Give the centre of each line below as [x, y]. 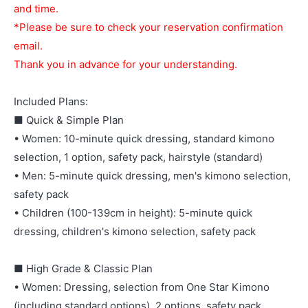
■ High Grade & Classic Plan [83, 268]
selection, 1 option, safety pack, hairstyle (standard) [138, 157]
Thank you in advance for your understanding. [125, 64]
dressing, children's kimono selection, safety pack [135, 231]
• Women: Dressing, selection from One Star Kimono [142, 287]
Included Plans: [51, 101]
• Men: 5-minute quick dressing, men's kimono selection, [152, 176]
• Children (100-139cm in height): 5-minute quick [133, 213]
